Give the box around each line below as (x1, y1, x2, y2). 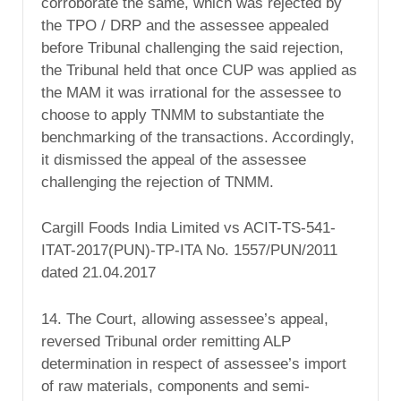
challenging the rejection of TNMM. (41, 173, 274, 191)
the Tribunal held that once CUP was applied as (41, 61, 357, 79)
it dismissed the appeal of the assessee (41, 150, 306, 168)
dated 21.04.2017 (41, 264, 156, 282)
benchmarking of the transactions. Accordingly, (41, 128, 354, 146)
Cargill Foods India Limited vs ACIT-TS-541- (41, 219, 336, 237)
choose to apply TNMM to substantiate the (41, 106, 324, 124)
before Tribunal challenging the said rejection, (41, 38, 344, 56)
